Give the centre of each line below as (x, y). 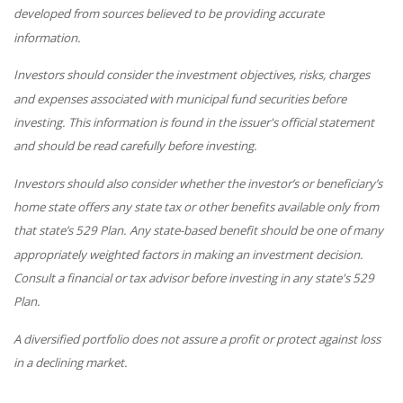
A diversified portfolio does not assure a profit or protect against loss (197, 339)
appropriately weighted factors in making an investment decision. (188, 254)
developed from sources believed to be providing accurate (169, 14)
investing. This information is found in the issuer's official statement (194, 122)
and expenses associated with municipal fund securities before (180, 99)
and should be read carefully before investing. (135, 145)
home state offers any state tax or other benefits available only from (196, 206)
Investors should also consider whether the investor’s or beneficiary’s (198, 183)
